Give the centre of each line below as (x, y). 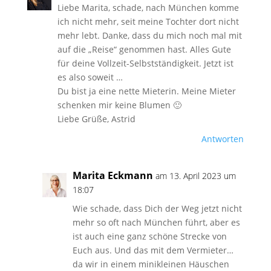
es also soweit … (90, 77)
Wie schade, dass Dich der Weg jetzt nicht (157, 208)
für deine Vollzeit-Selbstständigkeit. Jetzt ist (145, 63)
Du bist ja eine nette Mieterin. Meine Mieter (146, 91)
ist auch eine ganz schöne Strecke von (149, 236)
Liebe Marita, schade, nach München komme (148, 8)
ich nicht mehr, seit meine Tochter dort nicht (148, 21)
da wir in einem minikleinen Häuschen (151, 264)
